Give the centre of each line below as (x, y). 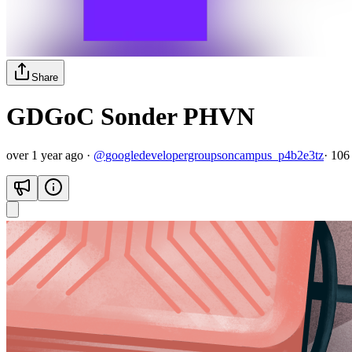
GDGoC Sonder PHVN (130, 117)
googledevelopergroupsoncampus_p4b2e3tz (214, 155)
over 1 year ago (45, 155)
